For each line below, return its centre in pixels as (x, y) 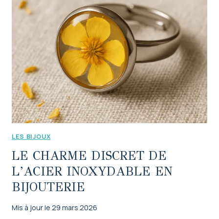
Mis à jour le (31, 207)
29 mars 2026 (75, 207)
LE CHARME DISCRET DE (89, 155)
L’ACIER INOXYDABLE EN (92, 171)
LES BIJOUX (31, 136)
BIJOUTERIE (48, 187)
